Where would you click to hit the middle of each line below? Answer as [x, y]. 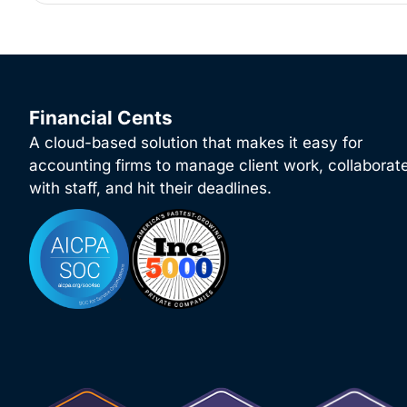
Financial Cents [101, 118]
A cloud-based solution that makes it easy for [196, 143]
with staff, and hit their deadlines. [150, 189]
